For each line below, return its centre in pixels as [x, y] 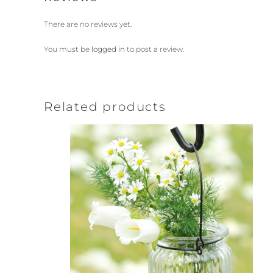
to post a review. [154, 49]
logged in [108, 49]
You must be [68, 49]
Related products [105, 106]
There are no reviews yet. [88, 24]
